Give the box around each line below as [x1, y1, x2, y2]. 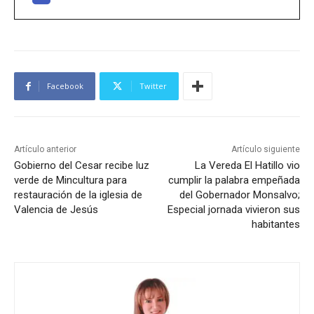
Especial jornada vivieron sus [167, 203, 300, 217]
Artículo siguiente [231, 144, 300, 155]
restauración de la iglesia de [14, 189, 142, 202]
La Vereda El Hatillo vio [194, 159, 300, 172]
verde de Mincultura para [14, 174, 127, 187]
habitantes [251, 218, 300, 231]
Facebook [47, 81, 83, 92]
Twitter [139, 81, 167, 92]
